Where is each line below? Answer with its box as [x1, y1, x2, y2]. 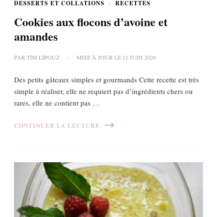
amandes [14, 28, 58, 45]
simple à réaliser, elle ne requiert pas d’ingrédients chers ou [14, 86, 193, 96]
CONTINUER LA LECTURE [14, 121, 100, 130]
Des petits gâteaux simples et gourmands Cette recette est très [14, 75, 199, 85]
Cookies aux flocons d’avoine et [14, 13, 168, 31]
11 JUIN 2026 [123, 53, 156, 62]
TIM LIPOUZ [27, 53, 60, 62]
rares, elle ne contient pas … [14, 98, 100, 108]
